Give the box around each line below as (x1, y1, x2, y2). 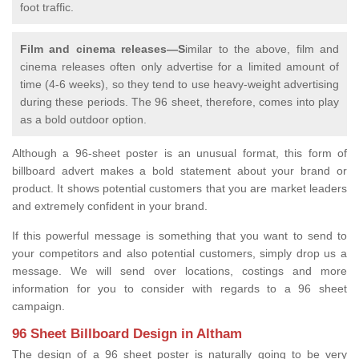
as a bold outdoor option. (20, 112, 150, 126)
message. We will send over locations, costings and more (12, 264, 347, 277)
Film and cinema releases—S (20, 42, 186, 55)
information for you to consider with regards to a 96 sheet (12, 281, 347, 295)
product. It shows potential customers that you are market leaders (12, 181, 347, 195)
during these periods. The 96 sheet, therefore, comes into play (20, 95, 339, 108)
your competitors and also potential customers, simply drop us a (12, 246, 347, 260)
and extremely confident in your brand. (12, 199, 211, 212)
